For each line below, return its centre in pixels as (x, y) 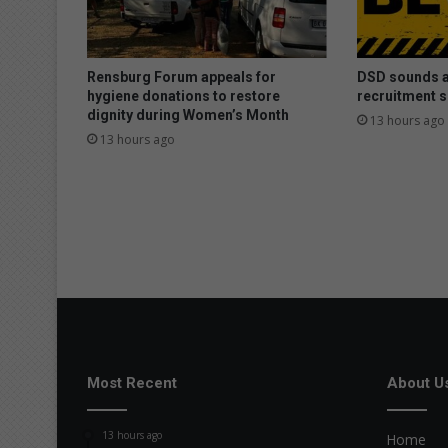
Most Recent (132, 383)
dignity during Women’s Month (188, 114)
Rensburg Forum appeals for (181, 76)
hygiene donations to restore (183, 95)
